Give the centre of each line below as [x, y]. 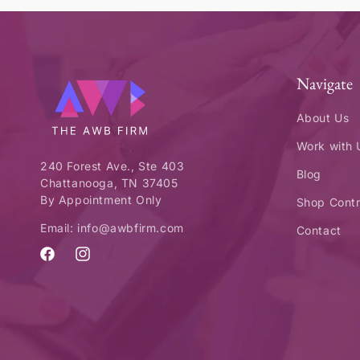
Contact [319, 230]
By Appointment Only [101, 199]
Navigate [324, 83]
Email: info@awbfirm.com [112, 227]
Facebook [66, 261]
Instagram [102, 261]
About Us [323, 118]
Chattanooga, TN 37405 [109, 182]
